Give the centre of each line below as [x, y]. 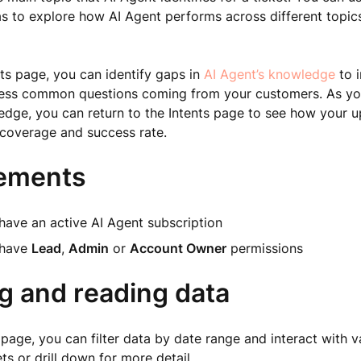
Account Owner [178, 248]
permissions [264, 248]
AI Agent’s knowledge [269, 74]
